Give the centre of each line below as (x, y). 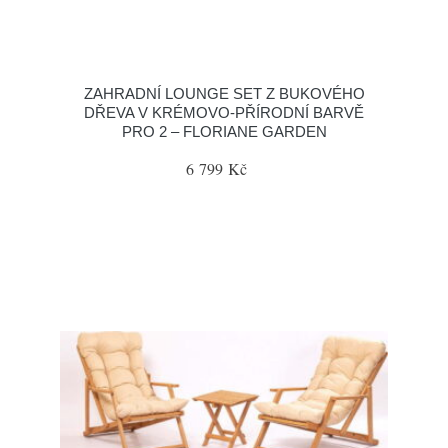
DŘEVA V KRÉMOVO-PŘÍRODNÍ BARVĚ (224, 112)
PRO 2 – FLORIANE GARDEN (224, 131)
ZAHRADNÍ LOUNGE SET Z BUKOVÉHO (224, 93)
